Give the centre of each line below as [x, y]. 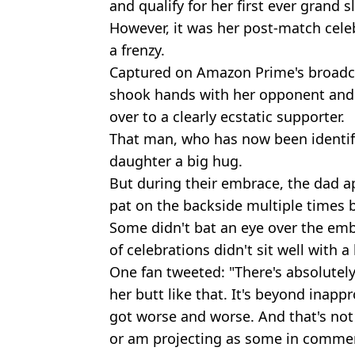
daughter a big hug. [176, 160]
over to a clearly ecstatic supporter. [227, 116]
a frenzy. [137, 50]
